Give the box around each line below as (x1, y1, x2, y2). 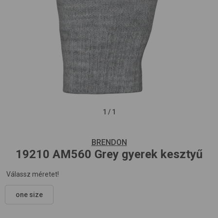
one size (15, 191, 43, 199)
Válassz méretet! (6, 170, 59, 178)
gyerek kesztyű (122, 147, 202, 161)
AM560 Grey (53, 147, 119, 161)
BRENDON (91, 138, 127, 147)
